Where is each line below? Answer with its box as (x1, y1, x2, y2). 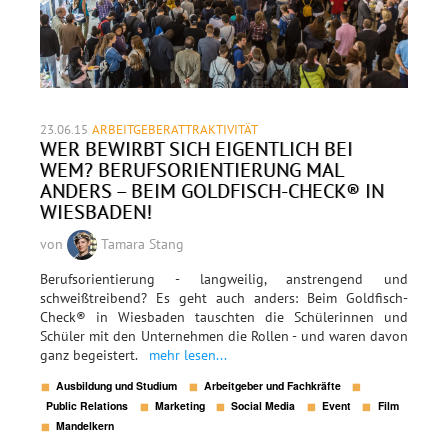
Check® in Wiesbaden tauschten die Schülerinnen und (40, 307, 408, 326)
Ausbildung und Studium (56, 378, 178, 394)
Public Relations (46, 398, 129, 414)
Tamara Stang (97, 234, 184, 253)
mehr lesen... (149, 345, 227, 364)
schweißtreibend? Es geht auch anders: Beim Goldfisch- (40, 288, 408, 307)
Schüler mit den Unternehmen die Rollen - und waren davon (40, 326, 408, 345)
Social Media (231, 398, 296, 414)
